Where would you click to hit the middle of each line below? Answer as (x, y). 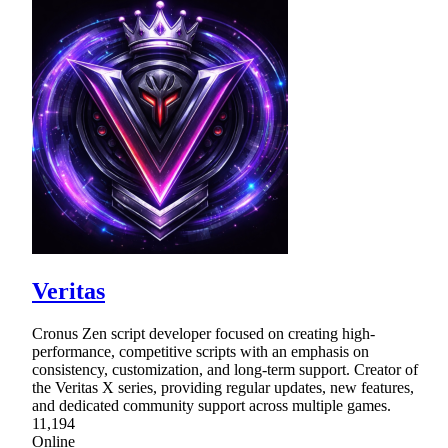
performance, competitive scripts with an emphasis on (200, 351)
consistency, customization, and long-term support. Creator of (225, 369)
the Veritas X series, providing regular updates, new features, (223, 387)
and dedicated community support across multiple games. (211, 405)
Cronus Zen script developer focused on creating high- (203, 333)
